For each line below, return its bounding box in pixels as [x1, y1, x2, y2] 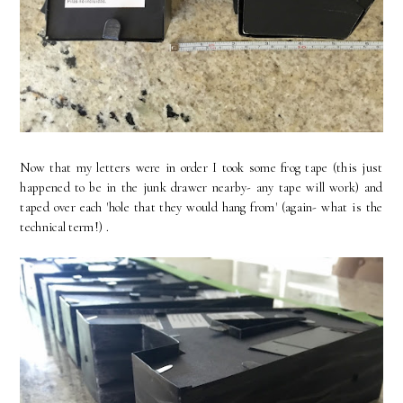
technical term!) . [20, 219, 109, 235]
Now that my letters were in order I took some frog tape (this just [20, 159, 383, 175]
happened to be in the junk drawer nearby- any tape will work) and [20, 179, 383, 195]
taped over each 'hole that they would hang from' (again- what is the [20, 199, 383, 215]
